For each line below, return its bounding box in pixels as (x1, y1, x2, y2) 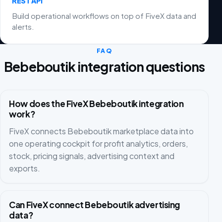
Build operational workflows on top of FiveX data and (12, 11, 197, 21)
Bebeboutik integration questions (4, 58, 205, 75)
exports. (9, 163, 41, 173)
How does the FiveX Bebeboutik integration (9, 98, 184, 110)
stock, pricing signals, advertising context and (9, 150, 175, 161)
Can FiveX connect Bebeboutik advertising (9, 199, 180, 210)
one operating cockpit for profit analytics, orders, (9, 138, 188, 149)
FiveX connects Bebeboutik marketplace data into (9, 125, 194, 136)
